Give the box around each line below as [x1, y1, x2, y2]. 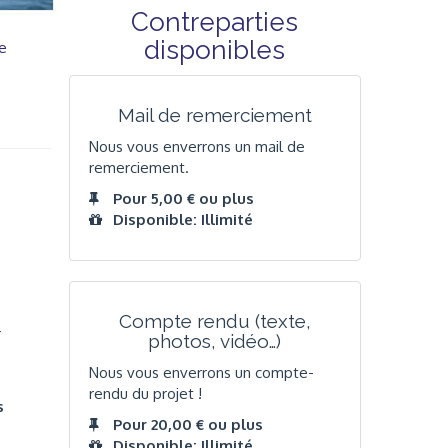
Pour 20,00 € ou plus [112, 415, 263, 435]
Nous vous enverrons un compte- [88, 362, 314, 382]
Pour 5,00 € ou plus [112, 189, 254, 209]
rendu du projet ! [88, 383, 202, 403]
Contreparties [131, 7, 299, 38]
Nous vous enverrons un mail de [88, 136, 305, 156]
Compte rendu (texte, [118, 310, 311, 333]
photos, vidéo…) [148, 330, 282, 353]
